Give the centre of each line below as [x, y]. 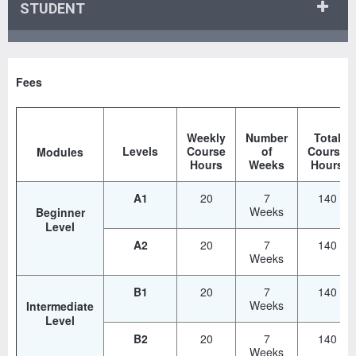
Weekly [206, 137]
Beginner [60, 212]
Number [267, 137]
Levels [140, 151]
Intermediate [60, 306]
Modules [60, 151]
